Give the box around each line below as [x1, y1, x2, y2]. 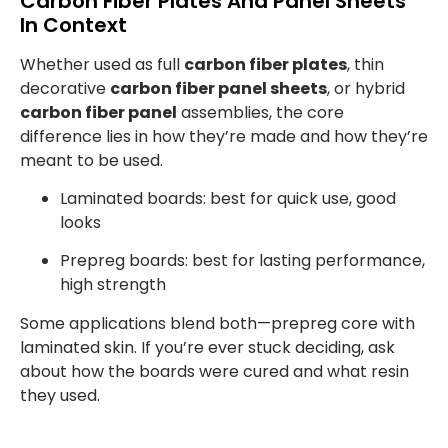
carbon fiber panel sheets [110, 76, 327, 100]
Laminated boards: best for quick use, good [60, 187, 396, 211]
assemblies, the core [177, 100, 344, 124]
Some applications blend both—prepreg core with [20, 311, 415, 335]
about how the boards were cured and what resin [20, 359, 409, 383]
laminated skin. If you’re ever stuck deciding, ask [20, 335, 395, 359]
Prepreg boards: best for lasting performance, [60, 249, 425, 273]
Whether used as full [20, 52, 184, 76]
